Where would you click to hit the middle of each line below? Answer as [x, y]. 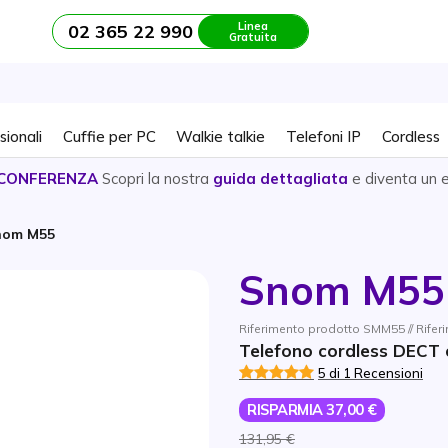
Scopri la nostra [157, 178]
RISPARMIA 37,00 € [312, 409]
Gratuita [252, 36]
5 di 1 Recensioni [370, 372]
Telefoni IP [324, 136]
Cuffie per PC [109, 136]
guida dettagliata [280, 178]
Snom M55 [342, 289]
